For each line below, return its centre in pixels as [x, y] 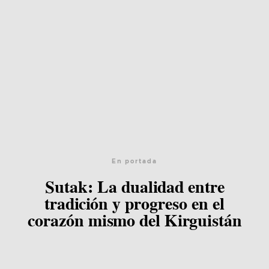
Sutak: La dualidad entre [134, 187]
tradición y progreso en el [134, 204]
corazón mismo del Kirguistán [134, 221]
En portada [134, 162]
